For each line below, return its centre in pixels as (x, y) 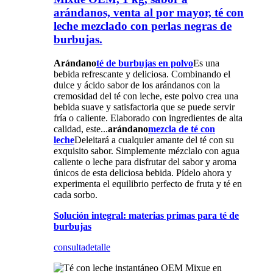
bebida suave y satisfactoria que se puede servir (144, 107)
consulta (69, 247)
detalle (98, 247)
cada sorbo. (76, 195)
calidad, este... (81, 129)
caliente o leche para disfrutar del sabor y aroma (145, 162)
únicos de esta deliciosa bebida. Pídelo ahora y (143, 173)
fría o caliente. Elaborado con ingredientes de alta (148, 118)
